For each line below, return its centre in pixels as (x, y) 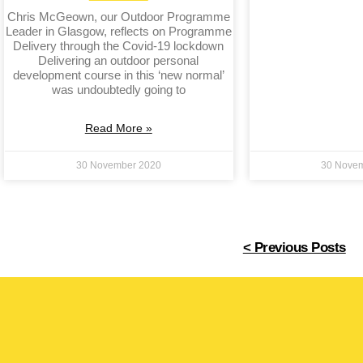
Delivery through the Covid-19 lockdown (119, 45)
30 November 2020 (118, 165)
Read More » (118, 128)
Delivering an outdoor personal (119, 60)
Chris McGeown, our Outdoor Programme (118, 16)
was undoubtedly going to (118, 89)
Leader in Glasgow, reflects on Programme (118, 31)
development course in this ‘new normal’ (118, 75)
